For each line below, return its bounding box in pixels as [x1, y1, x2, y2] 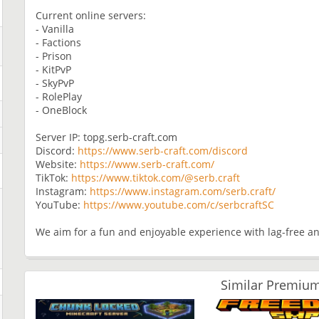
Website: [36, 157, 80, 171]
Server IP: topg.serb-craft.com [36, 130, 177, 144]
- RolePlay [36, 89, 82, 103]
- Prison [36, 48, 72, 63]
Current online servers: [36, 8, 146, 22]
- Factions [36, 35, 81, 49]
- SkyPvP [36, 75, 74, 90]
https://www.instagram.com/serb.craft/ [90, 184, 276, 198]
